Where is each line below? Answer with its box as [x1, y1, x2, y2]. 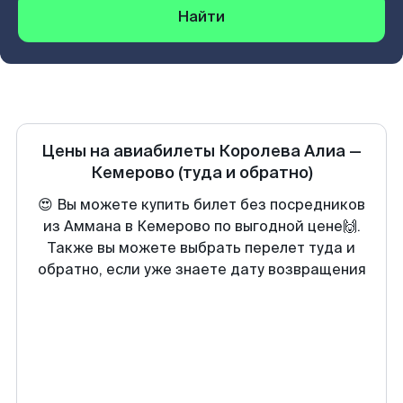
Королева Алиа [219, 140, 345, 162]
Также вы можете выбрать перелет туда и [48, 238, 355, 257]
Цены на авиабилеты [41, 140, 219, 162]
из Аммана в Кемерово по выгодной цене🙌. [42, 217, 361, 236]
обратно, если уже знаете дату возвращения [37, 260, 366, 279]
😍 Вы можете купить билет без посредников [38, 195, 365, 214]
